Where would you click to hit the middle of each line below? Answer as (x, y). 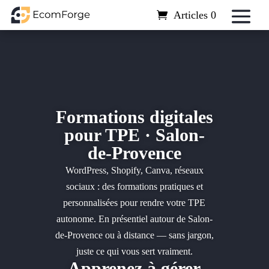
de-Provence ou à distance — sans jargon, (134, 235)
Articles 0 (195, 15)
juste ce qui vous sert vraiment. (134, 251)
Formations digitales (134, 117)
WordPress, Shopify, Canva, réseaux (134, 170)
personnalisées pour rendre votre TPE (134, 203)
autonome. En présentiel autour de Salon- (134, 219)
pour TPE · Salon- (134, 135)
